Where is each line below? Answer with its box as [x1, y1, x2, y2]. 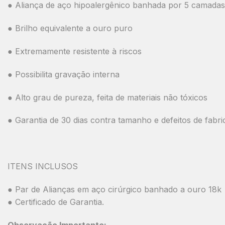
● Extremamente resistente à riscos [8, 46, 142, 57]
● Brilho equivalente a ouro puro [8, 23, 133, 34]
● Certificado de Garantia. [8, 196, 104, 207]
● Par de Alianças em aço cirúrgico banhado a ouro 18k [8, 184, 221, 194]
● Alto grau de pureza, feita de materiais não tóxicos [8, 92, 207, 102]
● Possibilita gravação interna [8, 69, 120, 79]
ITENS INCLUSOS [8, 161, 78, 172]
